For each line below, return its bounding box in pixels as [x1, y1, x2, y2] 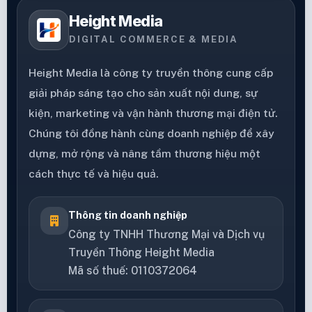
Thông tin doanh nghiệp [68, 208, 187, 221]
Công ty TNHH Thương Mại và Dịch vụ [68, 227, 265, 241]
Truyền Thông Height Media [68, 245, 214, 259]
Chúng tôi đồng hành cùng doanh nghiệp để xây [29, 126, 274, 140]
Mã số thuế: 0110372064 [68, 263, 197, 277]
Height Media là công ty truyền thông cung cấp [29, 65, 273, 79]
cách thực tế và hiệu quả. [29, 166, 159, 180]
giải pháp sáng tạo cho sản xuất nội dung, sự [29, 86, 258, 100]
